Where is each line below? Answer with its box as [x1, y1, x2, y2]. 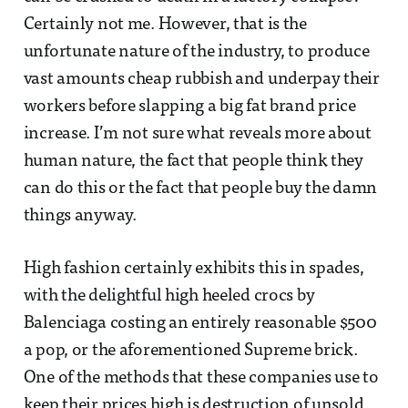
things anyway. [23, 207, 137, 225]
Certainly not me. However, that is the [23, 15, 307, 34]
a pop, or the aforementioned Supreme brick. [23, 342, 358, 360]
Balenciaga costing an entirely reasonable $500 [23, 314, 377, 332]
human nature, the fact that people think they [23, 152, 363, 170]
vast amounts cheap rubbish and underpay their [23, 70, 380, 88]
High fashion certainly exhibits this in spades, [23, 260, 364, 278]
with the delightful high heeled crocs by [23, 287, 315, 305]
